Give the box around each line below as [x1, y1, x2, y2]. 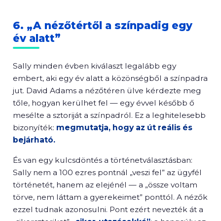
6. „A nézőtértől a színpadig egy [13, 19, 192, 32]
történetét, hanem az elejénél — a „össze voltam [13, 180, 197, 189]
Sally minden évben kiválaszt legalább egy [13, 61, 176, 71]
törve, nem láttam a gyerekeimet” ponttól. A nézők [13, 192, 208, 202]
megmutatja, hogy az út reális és [56, 123, 192, 132]
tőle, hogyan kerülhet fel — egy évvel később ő [13, 98, 194, 108]
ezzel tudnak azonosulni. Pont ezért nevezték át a [13, 205, 203, 214]
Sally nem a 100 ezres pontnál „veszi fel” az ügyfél [13, 168, 202, 177]
